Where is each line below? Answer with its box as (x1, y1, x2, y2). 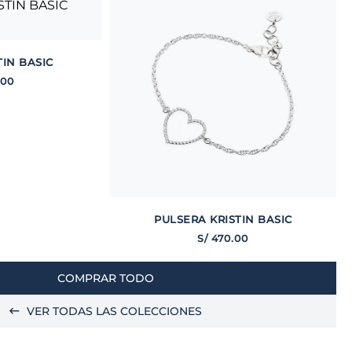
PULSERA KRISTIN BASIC (154, 213, 292, 226)
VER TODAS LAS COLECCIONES (27, 304, 203, 319)
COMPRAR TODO (57, 271, 155, 286)
